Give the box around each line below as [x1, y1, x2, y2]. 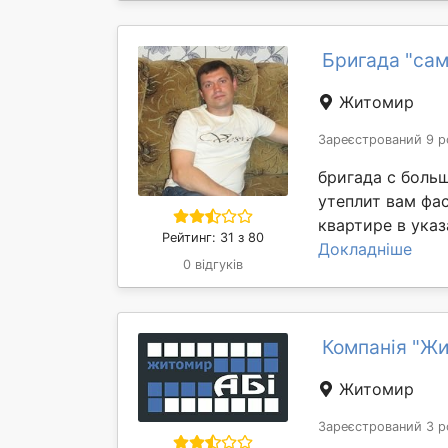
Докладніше [318, 239, 412, 259]
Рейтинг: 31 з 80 [162, 230, 264, 245]
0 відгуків [183, 257, 243, 272]
